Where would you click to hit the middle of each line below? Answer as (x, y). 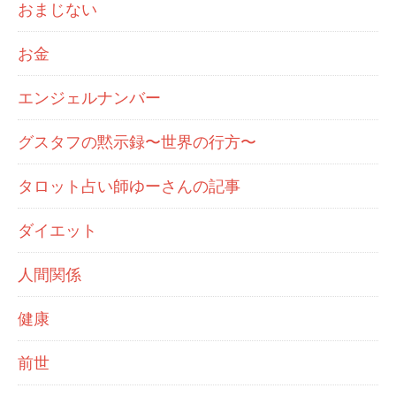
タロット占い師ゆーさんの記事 (129, 186)
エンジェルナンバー (89, 98)
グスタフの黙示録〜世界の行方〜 (137, 142)
